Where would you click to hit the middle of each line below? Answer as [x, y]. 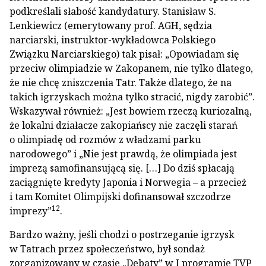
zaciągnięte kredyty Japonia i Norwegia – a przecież [128, 182]
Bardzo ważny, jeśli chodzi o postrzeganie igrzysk [122, 235]
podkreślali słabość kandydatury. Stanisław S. [113, 11]
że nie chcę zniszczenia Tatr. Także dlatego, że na [121, 83]
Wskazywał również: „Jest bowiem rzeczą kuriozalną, [131, 111]
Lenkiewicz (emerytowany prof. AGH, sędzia [111, 26]
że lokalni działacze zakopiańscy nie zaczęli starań [123, 125]
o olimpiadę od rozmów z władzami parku [105, 140]
